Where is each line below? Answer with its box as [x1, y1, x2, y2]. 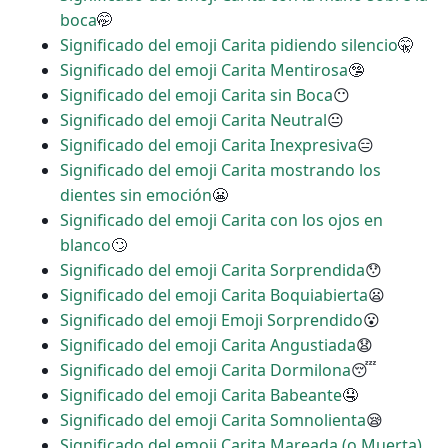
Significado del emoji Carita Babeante [60, 384, 342, 407]
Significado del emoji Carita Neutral [60, 109, 327, 132]
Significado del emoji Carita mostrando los [60, 159, 381, 182]
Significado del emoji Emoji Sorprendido [60, 309, 363, 332]
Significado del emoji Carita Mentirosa [60, 59, 348, 82]
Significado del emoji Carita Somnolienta [60, 409, 366, 432]
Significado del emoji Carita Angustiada [60, 334, 356, 357]
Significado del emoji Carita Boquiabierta [60, 284, 368, 307]
